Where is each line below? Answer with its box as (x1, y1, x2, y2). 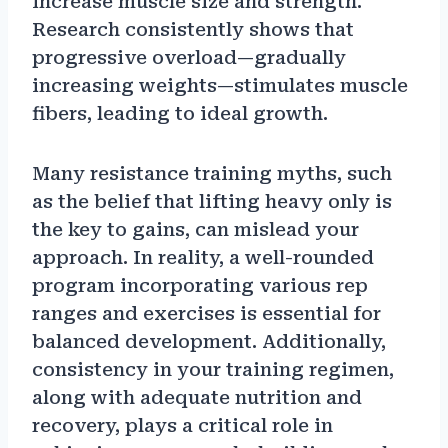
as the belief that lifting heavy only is (32, 191, 392, 213)
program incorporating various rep (32, 275, 368, 297)
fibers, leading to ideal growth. (32, 103, 328, 125)
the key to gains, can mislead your (32, 219, 359, 241)
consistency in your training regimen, (32, 359, 394, 381)
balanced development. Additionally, (32, 331, 386, 353)
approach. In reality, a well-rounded (32, 247, 374, 269)
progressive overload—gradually (32, 47, 346, 69)
